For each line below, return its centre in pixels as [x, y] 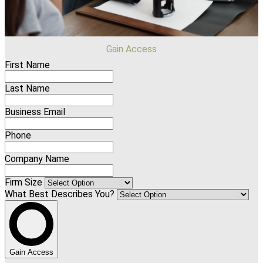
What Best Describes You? [61, 194]
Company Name [37, 159]
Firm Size [25, 182]
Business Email [35, 112]
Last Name [27, 88]
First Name [27, 65]
